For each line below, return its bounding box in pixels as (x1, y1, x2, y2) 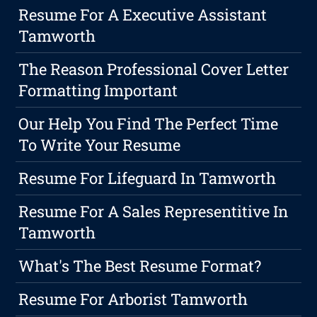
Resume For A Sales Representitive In (18, 201, 289, 222)
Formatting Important (18, 80, 178, 101)
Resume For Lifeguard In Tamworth (18, 168, 277, 189)
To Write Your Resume (18, 134, 181, 156)
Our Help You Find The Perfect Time (18, 113, 279, 134)
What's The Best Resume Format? (18, 255, 262, 277)
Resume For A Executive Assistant (18, 4, 267, 25)
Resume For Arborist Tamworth (18, 289, 248, 310)
